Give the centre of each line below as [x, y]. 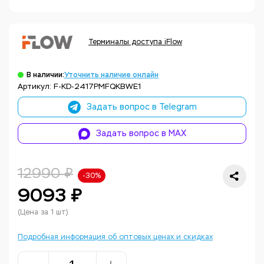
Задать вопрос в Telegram [141, 107]
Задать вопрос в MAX [141, 134]
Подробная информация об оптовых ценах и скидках [115, 237]
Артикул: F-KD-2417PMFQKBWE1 [79, 87]
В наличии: [45, 75]
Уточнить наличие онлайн [111, 75]
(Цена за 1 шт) [43, 212]
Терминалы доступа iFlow [135, 42]
